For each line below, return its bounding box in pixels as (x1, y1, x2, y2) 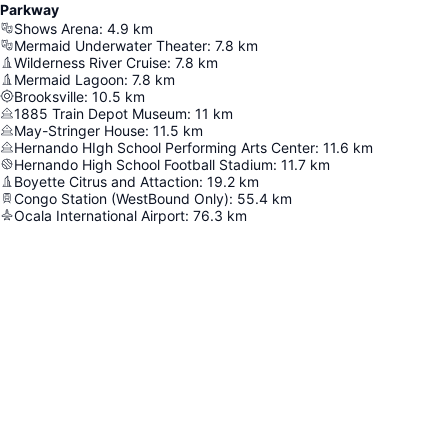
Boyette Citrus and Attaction (14, 172, 199, 190)
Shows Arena (14, 19, 99, 37)
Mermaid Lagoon (14, 70, 124, 88)
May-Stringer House (14, 121, 145, 139)
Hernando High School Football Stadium (14, 155, 273, 173)
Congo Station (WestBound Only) (14, 189, 229, 207)
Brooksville (14, 87, 84, 105)
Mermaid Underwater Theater (14, 36, 207, 54)
